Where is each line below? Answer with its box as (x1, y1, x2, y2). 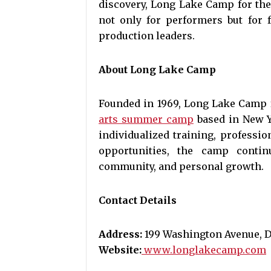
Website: (99, 244, 142, 256)
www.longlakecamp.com (144, 244, 266, 256)
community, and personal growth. (99, 160, 264, 172)
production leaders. (99, 30, 195, 42)
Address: (99, 228, 142, 240)
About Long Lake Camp (99, 64, 216, 76)
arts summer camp (99, 113, 194, 125)
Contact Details (99, 194, 177, 206)
